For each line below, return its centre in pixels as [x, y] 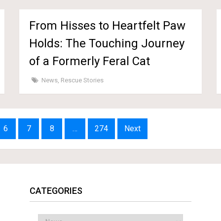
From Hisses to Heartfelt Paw [108, 25]
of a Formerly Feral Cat [90, 61]
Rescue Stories [82, 80]
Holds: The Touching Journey [107, 43]
